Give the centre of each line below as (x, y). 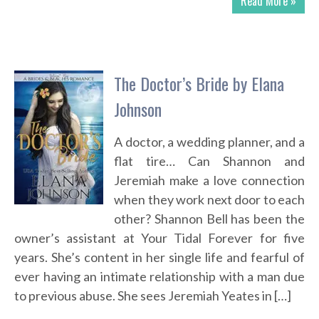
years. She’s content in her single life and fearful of (159, 257)
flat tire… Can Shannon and (209, 161)
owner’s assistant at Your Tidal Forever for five (159, 238)
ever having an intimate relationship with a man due (159, 277)
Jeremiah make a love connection (209, 181)
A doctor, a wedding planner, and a (209, 142)
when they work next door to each (209, 200)
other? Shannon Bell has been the (209, 219)
